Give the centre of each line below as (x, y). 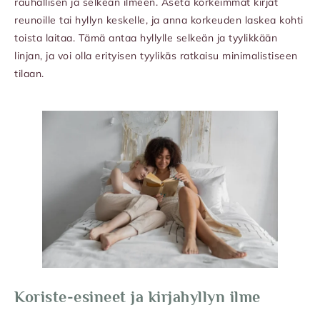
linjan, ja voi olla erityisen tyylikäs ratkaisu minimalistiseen (156, 56)
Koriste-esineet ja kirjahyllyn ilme (137, 297)
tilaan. (29, 74)
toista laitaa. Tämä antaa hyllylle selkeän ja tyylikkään (146, 38)
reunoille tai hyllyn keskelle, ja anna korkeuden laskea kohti (159, 20)
